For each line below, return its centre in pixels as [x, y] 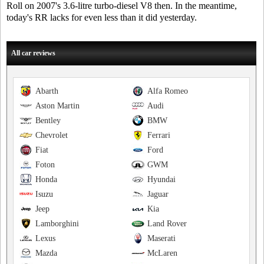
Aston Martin [57, 106]
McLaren [162, 253]
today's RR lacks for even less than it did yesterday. [102, 17]
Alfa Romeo [167, 91]
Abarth [47, 91]
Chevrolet [52, 135]
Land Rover [167, 224]
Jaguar [158, 194]
